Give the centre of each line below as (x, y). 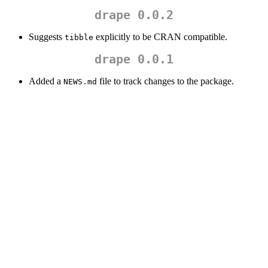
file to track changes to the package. (165, 81)
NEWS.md (80, 82)
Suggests (47, 37)
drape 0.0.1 (134, 60)
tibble (79, 38)
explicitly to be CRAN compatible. (160, 37)
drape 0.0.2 (134, 15)
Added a (46, 81)
